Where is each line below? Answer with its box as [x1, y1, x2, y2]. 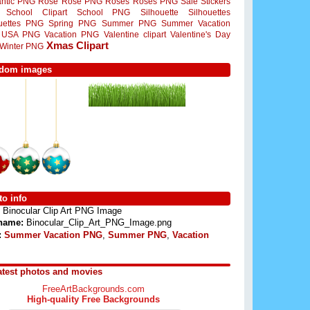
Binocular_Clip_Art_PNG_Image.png [24, 217, 172, 228]
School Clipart [6, 8, 67, 17]
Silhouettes [188, 8, 231, 17]
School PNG [77, 8, 131, 17]
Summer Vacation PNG [4, 229, 102, 240]
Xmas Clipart [46, 39, 109, 51]
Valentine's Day [170, 30, 230, 39]
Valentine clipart [103, 30, 166, 39]
